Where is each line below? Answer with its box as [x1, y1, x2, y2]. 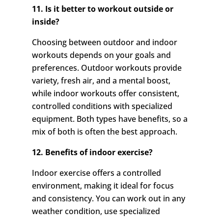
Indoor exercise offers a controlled [31, 167, 161, 179]
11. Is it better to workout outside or [31, 3, 173, 15]
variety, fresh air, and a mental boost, [31, 75, 170, 86]
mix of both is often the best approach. [31, 126, 177, 137]
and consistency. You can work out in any [31, 193, 185, 204]
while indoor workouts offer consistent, [31, 88, 179, 99]
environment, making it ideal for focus [31, 180, 174, 192]
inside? [31, 16, 59, 27]
